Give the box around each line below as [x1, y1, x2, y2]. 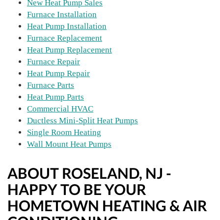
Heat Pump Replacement [27, 45, 112, 55]
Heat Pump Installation [27, 22, 107, 31]
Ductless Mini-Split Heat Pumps [27, 116, 138, 125]
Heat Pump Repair [27, 69, 90, 78]
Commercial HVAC [27, 104, 93, 113]
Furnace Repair [27, 57, 80, 66]
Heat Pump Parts [27, 92, 84, 102]
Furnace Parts [27, 81, 74, 90]
